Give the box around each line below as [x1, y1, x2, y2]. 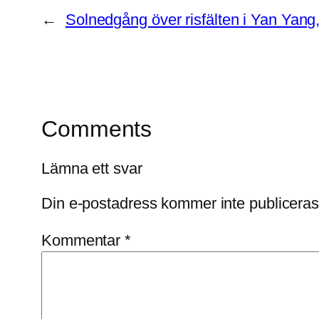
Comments [41, 115, 152, 142]
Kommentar [41, 231, 125, 250]
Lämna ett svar [41, 159, 142, 178]
